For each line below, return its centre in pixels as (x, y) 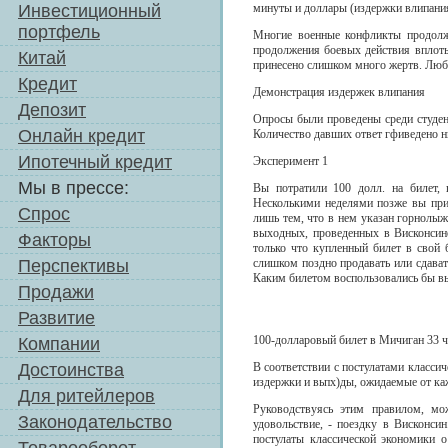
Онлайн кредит (81, 136)
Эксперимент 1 (290, 161)
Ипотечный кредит (95, 162)
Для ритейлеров (86, 396)
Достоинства (71, 370)
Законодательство (95, 422)
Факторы (54, 240)
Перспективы (73, 266)
